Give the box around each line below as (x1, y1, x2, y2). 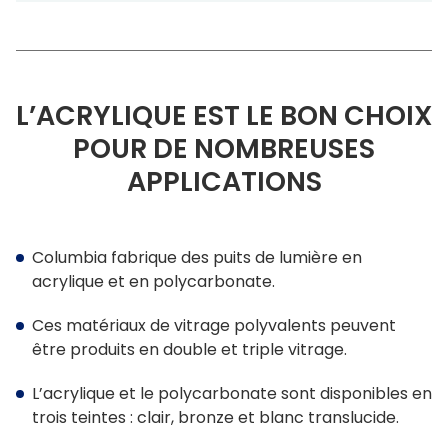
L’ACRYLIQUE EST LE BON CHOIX (16, 97, 432, 135)
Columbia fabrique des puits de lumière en (32, 246, 362, 270)
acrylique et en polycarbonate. (32, 270, 275, 294)
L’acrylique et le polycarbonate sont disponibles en (32, 382, 432, 406)
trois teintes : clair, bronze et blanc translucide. (32, 406, 399, 430)
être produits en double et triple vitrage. (32, 338, 347, 362)
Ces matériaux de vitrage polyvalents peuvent (32, 314, 396, 338)
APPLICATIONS (126, 163, 322, 201)
